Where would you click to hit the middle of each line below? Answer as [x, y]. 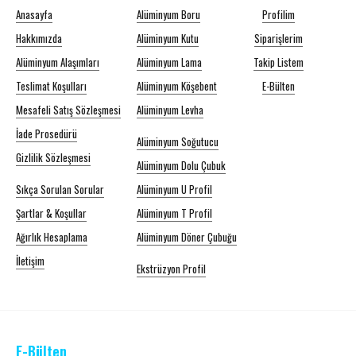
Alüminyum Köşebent [177, 86]
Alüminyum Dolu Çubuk [181, 165]
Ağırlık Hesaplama [52, 237]
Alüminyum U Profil [174, 189]
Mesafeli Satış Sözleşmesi [68, 110]
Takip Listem [278, 62]
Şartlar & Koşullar [51, 213]
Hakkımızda [39, 38]
